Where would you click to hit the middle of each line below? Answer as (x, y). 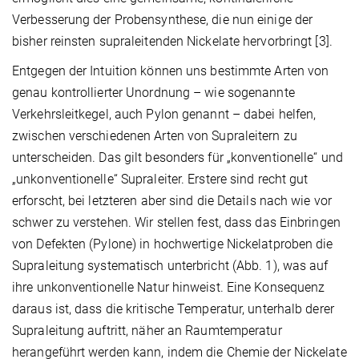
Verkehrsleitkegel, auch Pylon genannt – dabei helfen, (164, 115)
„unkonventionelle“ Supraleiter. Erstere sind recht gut (160, 179)
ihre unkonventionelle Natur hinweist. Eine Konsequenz (169, 288)
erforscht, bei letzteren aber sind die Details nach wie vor (172, 201)
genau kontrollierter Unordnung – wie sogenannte (153, 93)
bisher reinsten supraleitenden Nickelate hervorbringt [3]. (172, 42)
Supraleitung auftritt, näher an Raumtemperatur (147, 331)
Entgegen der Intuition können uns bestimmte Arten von (171, 71)
